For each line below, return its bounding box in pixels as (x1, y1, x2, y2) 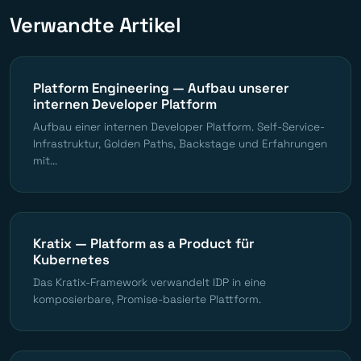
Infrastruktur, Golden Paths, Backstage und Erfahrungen (33, 136, 327, 151)
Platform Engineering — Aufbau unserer (33, 78, 289, 97)
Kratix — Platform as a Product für (33, 234, 255, 252)
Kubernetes (33, 250, 110, 268)
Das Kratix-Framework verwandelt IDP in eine (33, 275, 266, 289)
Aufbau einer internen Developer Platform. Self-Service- (33, 119, 325, 134)
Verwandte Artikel (10, 11, 181, 38)
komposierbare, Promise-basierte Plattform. (33, 292, 261, 306)
